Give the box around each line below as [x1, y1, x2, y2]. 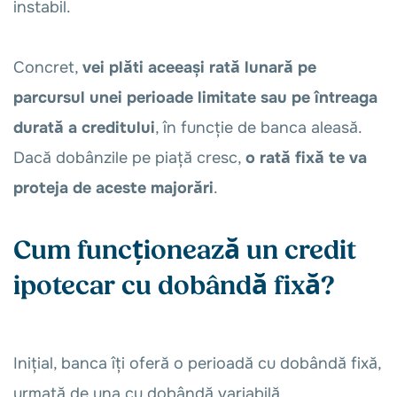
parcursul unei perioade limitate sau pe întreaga [13, 88, 378, 107]
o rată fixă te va [245, 148, 367, 167]
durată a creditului [13, 118, 155, 137]
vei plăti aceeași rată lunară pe [82, 58, 316, 77]
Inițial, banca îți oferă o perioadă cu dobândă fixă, [13, 354, 381, 373]
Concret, [13, 58, 82, 77]
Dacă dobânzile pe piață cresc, [13, 148, 245, 167]
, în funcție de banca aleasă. [155, 118, 362, 137]
